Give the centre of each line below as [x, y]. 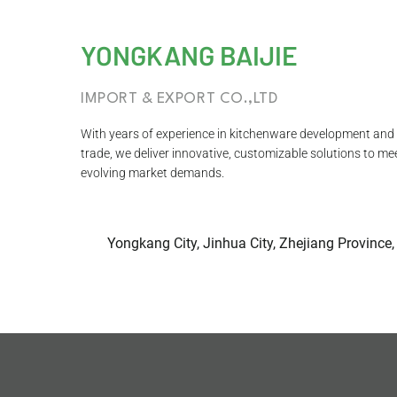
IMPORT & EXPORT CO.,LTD [179, 98]
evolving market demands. [152, 172]
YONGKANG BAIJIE [189, 54]
